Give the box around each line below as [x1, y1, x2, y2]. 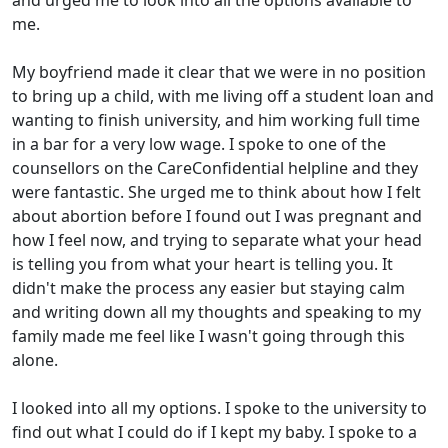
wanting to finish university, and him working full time [12, 109, 420, 131]
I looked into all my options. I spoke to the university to [12, 397, 427, 419]
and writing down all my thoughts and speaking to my [12, 301, 421, 323]
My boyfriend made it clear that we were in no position [12, 61, 426, 83]
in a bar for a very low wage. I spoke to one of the [12, 133, 386, 155]
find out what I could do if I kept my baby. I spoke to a [12, 421, 417, 443]
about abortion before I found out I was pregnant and [12, 205, 422, 227]
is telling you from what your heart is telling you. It [12, 253, 393, 275]
